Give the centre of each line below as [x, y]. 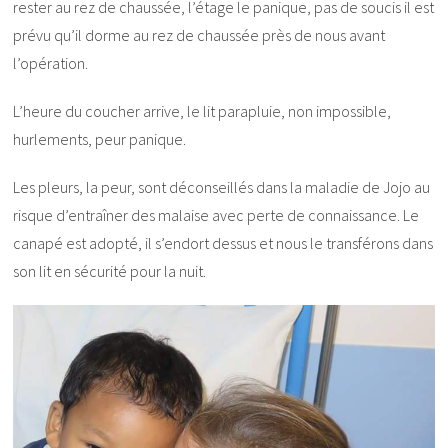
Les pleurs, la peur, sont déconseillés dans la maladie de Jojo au [222, 187]
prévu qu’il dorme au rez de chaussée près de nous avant [199, 35]
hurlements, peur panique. [100, 139]
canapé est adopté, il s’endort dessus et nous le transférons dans [223, 243]
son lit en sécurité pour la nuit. [110, 271]
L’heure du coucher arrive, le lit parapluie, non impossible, [202, 111]
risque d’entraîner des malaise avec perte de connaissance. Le [216, 215]
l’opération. [51, 63]
